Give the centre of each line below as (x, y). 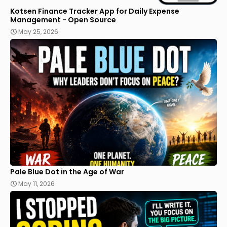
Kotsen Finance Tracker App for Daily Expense (95, 11)
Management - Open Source (63, 20)
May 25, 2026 (38, 31)
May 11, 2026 (36, 183)
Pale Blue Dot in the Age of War (67, 172)
